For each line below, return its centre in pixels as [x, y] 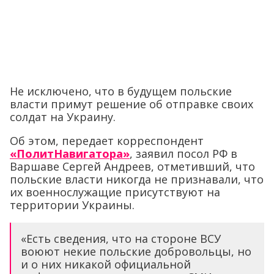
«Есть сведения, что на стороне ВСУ [121, 239]
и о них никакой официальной [106, 264]
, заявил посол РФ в [183, 154]
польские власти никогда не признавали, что [137, 179]
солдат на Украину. [63, 117]
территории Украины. [72, 205]
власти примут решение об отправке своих [131, 104]
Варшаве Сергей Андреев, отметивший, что [132, 166]
